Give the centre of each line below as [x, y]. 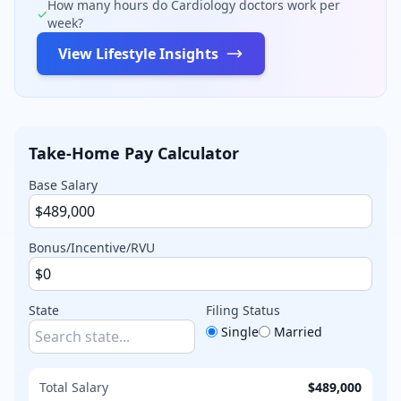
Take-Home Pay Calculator [134, 153]
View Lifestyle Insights [138, 53]
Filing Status [243, 310]
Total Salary [74, 387]
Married [298, 331]
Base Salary [63, 184]
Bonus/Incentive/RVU [92, 247]
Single [240, 331]
